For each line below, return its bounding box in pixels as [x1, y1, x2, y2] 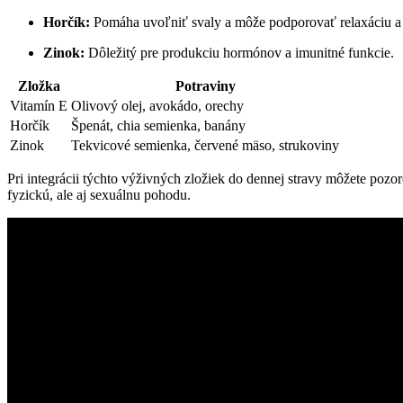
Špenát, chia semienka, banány [71, 117, 246, 133]
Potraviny [175, 77, 236, 94]
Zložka [17, 77, 60, 94]
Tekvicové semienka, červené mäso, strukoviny [71, 137, 339, 153]
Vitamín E [10, 97, 67, 113]
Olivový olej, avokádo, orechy [71, 97, 244, 113]
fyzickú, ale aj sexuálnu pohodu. [7, 186, 191, 202]
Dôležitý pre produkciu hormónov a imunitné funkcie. [85, 44, 394, 60]
